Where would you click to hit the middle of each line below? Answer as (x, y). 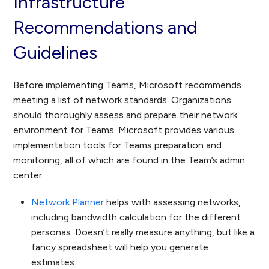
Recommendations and (106, 27)
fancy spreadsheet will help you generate (120, 247)
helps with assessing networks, (173, 202)
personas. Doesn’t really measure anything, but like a (143, 232)
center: (29, 175)
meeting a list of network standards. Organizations (122, 100)
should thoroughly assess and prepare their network (125, 115)
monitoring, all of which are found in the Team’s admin (129, 160)
